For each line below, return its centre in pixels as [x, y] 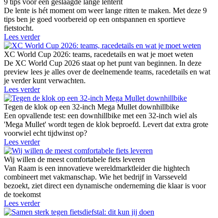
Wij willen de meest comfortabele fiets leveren [74, 159]
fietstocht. [19, 28]
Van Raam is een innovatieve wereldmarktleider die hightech [97, 168]
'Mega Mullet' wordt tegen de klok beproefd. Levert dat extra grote [106, 124]
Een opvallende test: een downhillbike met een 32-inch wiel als [100, 115]
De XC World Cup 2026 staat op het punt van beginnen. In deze [103, 63]
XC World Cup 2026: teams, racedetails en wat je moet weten [99, 54]
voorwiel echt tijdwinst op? [45, 133]
